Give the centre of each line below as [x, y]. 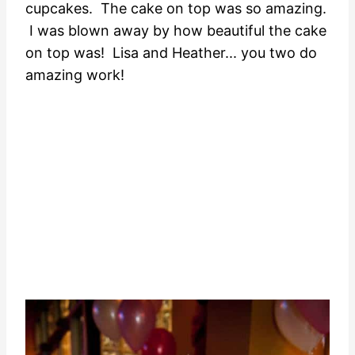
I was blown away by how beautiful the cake [176, 31]
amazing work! [75, 75]
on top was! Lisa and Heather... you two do [171, 53]
